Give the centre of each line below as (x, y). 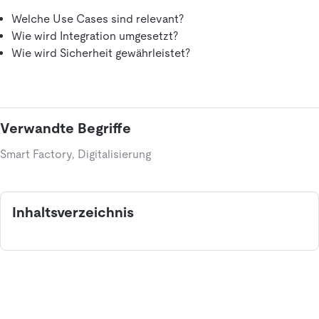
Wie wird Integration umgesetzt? (95, 36)
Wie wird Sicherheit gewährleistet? (101, 53)
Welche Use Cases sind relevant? (98, 19)
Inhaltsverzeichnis (73, 212)
